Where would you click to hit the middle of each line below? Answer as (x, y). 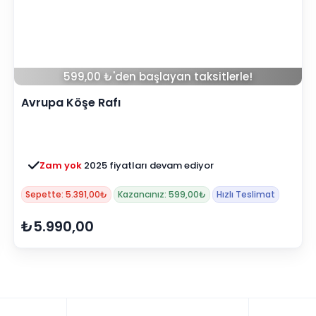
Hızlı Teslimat (246, 195)
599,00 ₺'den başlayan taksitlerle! (158, 77)
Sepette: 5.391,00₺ (66, 195)
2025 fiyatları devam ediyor (149, 166)
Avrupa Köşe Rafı (71, 103)
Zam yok (62, 166)
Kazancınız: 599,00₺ (162, 195)
